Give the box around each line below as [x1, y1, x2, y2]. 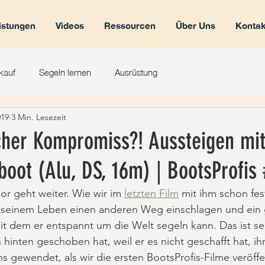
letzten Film [124, 187, 179, 200]
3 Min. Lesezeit [11, 111, 66, 122]
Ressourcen [104, 20, 156, 31]
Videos [55, 20, 84, 31]
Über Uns [175, 20, 215, 31]
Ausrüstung [115, 63, 157, 80]
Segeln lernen [39, 63, 91, 80]
